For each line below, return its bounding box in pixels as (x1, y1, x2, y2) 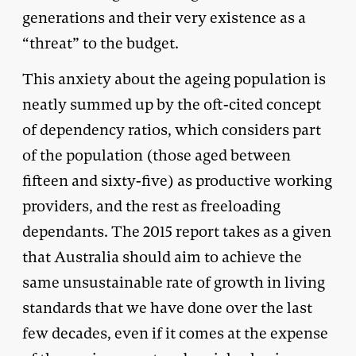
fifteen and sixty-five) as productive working (22, 170, 332, 191)
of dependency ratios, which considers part (22, 119, 321, 140)
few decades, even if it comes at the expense (22, 323, 328, 343)
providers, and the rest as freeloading (22, 195, 281, 216)
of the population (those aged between (22, 145, 291, 165)
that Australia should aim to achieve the (22, 246, 302, 267)
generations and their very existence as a (22, 7, 306, 28)
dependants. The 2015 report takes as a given (22, 221, 331, 242)
